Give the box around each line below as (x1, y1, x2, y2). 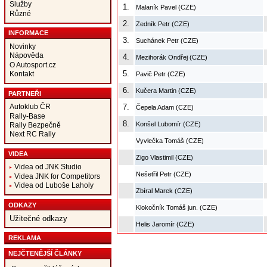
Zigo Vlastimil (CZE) (135, 154, 193, 162)
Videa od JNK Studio (14, 163, 82, 171)
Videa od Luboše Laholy (14, 181, 94, 190)
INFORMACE (8, 29, 48, 37)
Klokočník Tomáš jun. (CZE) (135, 204, 218, 212)
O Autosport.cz (9, 60, 56, 69)
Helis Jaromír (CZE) (135, 221, 194, 228)
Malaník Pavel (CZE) (135, 4, 196, 11)
